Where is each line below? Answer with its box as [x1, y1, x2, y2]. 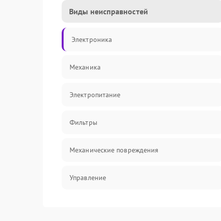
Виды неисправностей [69, 6, 148, 16]
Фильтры [70, 118, 97, 127]
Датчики [70, 201, 96, 210]
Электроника [72, 35, 112, 44]
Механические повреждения [70, 146, 159, 154]
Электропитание [70, 90, 121, 99]
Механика [70, 63, 101, 72]
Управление [70, 173, 106, 182]
